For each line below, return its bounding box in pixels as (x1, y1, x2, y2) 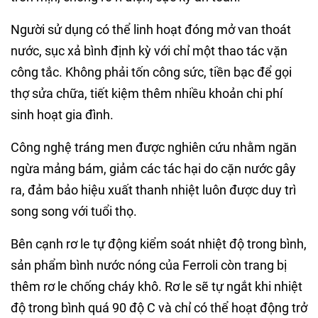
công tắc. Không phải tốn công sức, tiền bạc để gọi (11, 65, 292, 80)
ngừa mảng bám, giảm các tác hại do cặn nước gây (11, 161, 296, 177)
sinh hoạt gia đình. (11, 107, 114, 123)
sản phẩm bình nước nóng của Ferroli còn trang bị (11, 258, 287, 273)
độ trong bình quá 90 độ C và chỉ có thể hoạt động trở (11, 300, 307, 316)
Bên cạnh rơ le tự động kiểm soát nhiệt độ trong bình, (11, 236, 307, 252)
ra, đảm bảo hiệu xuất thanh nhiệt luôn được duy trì (11, 182, 296, 198)
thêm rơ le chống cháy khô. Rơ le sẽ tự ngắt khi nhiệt (11, 279, 302, 295)
